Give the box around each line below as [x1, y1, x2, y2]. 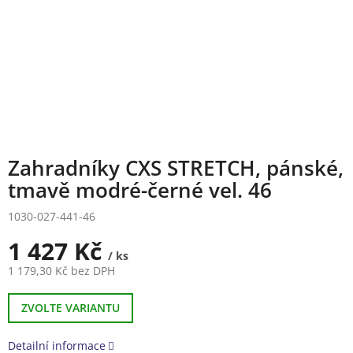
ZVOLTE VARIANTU [21, 299, 120, 315]
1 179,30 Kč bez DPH [8, 262, 115, 278]
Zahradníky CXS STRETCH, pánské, [8, 153, 344, 182]
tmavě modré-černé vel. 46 [8, 175, 272, 204]
